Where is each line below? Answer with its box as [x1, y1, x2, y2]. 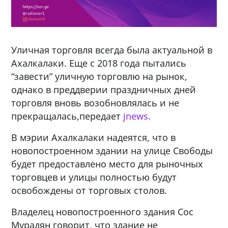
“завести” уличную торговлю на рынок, [11, 70, 188, 82]
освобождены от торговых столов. [11, 184, 167, 196]
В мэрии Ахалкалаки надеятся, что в [11, 131, 176, 144]
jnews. [123, 109, 151, 122]
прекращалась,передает [11, 109, 124, 122]
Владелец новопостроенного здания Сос [11, 205, 194, 218]
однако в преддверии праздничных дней [11, 83, 196, 96]
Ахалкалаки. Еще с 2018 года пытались [11, 56, 187, 69]
